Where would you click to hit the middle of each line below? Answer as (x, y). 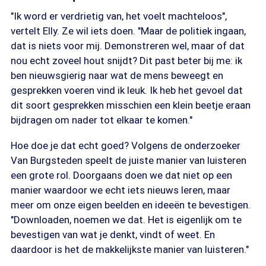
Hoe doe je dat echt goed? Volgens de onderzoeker (126, 145)
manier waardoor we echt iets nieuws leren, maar (121, 190)
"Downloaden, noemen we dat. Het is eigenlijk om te (126, 220)
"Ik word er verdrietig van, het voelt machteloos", (119, 16)
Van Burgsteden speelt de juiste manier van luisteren (129, 160)
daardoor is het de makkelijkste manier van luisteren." (130, 249)
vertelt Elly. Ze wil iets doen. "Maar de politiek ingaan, (128, 31)
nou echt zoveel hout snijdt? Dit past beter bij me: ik (126, 61)
